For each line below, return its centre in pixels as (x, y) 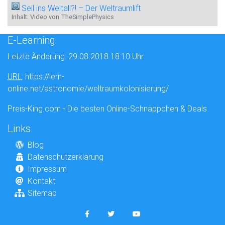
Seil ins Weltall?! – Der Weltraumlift (81, 8)
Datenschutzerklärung (66, 157)
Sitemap (42, 193)
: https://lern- (43, 76)
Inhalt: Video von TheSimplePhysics (63, 17)
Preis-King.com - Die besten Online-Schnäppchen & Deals (107, 108)
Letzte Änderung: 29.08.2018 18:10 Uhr (76, 56)
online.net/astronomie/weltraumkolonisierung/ (88, 88)
